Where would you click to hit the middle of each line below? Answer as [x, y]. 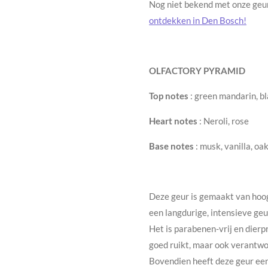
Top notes [169, 95]
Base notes [171, 146]
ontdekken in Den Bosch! [198, 20]
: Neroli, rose [223, 121]
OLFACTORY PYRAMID [197, 70]
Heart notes [173, 121]
